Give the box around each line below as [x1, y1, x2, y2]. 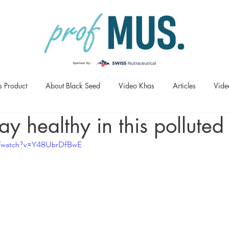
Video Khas [119, 81, 154, 90]
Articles [172, 81, 196, 90]
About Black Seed [45, 81, 100, 90]
